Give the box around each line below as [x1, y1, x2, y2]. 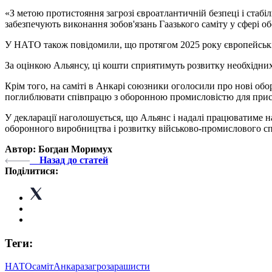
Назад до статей [39, 154, 108, 165]
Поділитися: [5, 165, 58, 176]
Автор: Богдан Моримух [5, 143, 112, 154]
